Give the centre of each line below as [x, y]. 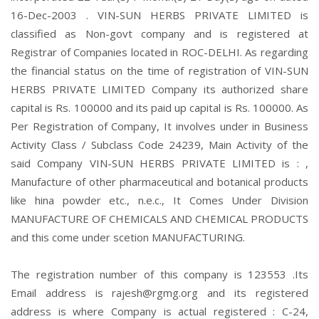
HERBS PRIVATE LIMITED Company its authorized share [159, 89]
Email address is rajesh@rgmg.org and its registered [159, 293]
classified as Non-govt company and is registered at [159, 33]
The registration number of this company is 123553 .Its [159, 274]
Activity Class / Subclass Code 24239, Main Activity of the [159, 145]
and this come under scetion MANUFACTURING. [128, 237]
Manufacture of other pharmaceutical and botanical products [159, 182]
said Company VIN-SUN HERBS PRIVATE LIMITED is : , [159, 163]
